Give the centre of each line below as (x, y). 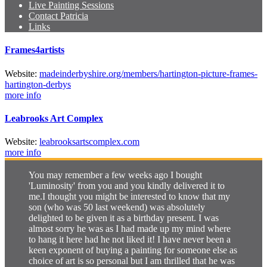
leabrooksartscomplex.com (89, 142)
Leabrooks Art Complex (54, 118)
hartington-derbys (38, 84)
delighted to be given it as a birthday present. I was (124, 218)
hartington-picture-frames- (209, 73)
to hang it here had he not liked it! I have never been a (130, 240)
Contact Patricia (58, 16)
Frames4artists (35, 50)
